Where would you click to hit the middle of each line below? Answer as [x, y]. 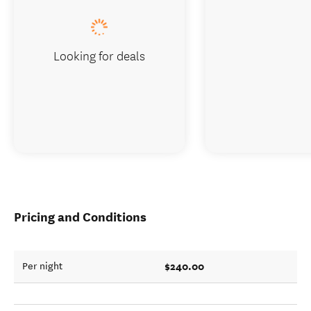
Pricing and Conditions [80, 217]
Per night [42, 266]
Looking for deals [99, 55]
